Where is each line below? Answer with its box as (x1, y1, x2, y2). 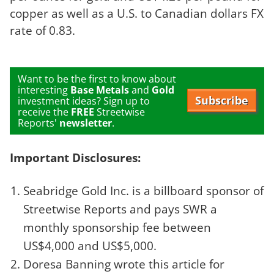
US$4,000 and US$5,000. (23, 237, 157, 254)
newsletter (59, 116, 112, 130)
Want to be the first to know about (18, 72, 176, 86)
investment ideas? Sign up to (18, 94, 150, 108)
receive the (18, 105, 71, 119)
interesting (18, 83, 70, 97)
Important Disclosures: (10, 149, 141, 166)
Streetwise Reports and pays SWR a (23, 201, 218, 218)
